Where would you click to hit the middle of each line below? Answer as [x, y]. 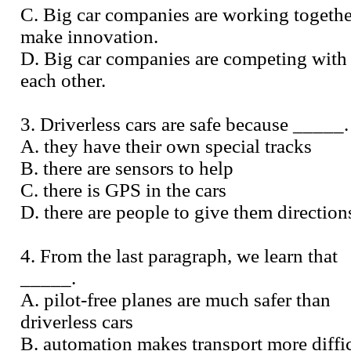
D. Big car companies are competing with [184, 58]
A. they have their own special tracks [166, 146]
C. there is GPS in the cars [123, 190]
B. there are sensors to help [127, 168]
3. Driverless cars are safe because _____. [185, 124]
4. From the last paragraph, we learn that [179, 255]
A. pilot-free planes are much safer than [175, 299]
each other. [63, 80]
